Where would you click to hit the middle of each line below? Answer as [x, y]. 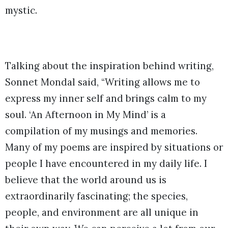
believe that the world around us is [86, 179]
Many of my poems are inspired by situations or [114, 147]
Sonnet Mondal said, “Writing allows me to [103, 82]
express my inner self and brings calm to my [106, 98]
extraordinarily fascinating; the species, [96, 196]
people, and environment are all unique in [102, 212]
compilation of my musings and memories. [101, 131]
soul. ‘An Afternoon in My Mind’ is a [85, 114]
